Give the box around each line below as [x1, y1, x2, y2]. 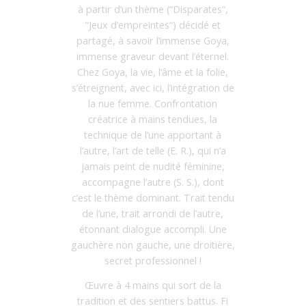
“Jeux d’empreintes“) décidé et [85, 18, 221, 32]
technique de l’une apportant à [84, 128, 222, 142]
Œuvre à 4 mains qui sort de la [84, 278, 221, 292]
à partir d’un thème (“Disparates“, [77, 3, 228, 16]
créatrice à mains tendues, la [88, 113, 218, 126]
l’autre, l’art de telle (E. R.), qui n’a [79, 144, 226, 158]
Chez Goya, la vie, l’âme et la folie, [77, 66, 229, 79]
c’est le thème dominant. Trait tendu [71, 191, 234, 205]
